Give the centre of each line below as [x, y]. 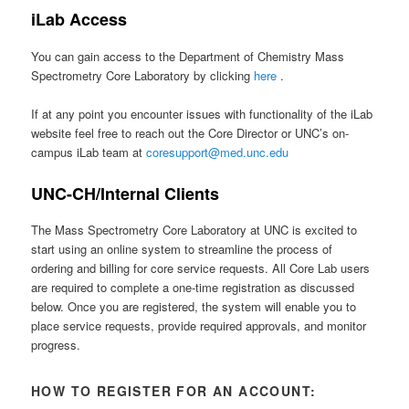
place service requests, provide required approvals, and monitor [199, 326]
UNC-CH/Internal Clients [126, 193]
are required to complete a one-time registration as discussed [193, 288]
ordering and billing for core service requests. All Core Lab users [201, 268]
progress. [56, 345]
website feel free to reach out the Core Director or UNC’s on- [190, 132]
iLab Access [79, 19]
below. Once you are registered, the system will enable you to [194, 307]
